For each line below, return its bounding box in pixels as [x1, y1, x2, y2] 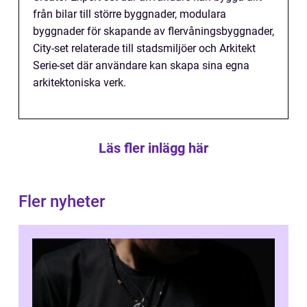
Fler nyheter [19, 192, 105, 212]
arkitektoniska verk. [33, 76, 126, 90]
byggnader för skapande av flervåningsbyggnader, [33, 25, 274, 38]
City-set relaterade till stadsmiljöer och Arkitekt [33, 42, 256, 56]
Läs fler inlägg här [99, 140, 208, 157]
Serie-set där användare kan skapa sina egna [33, 59, 249, 73]
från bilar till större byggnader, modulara [33, 8, 226, 21]
